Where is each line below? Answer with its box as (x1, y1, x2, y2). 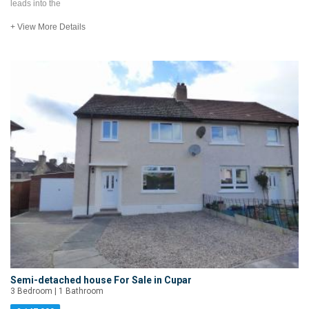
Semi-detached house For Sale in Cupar (10, 275, 192, 286)
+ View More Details (10, 22, 86, 32)
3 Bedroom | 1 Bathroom (10, 286, 103, 297)
